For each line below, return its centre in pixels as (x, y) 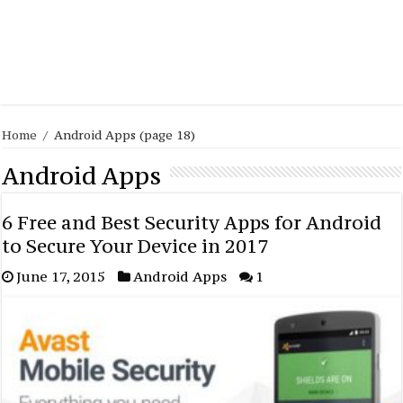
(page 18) (166, 134)
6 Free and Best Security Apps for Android (192, 222)
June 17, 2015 (61, 276)
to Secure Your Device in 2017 (135, 246)
